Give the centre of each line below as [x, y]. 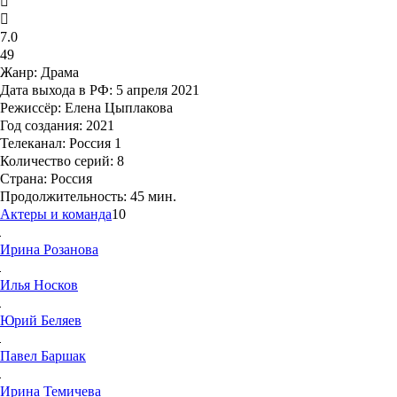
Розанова [71, 250]
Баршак [63, 356]
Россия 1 [93, 144]
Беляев [61, 321]
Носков [56, 285]
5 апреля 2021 [156, 90]
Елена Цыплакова [117, 108]
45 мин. [152, 197]
